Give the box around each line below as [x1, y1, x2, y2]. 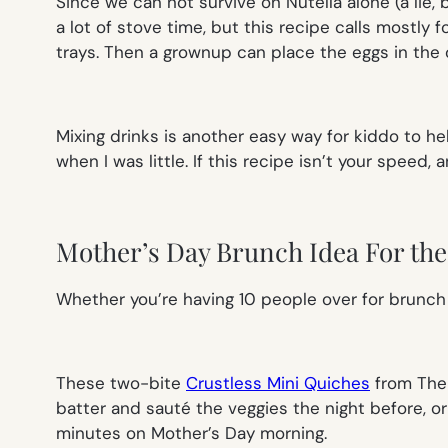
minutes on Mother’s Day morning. [56, 422, 327, 445]
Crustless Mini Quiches [186, 372, 370, 395]
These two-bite [56, 372, 186, 395]
